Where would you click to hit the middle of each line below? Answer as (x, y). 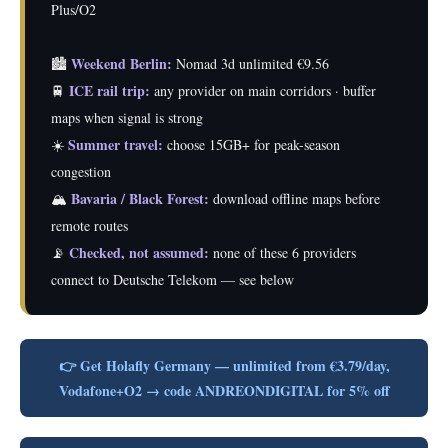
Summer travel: (115, 144)
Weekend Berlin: (121, 63)
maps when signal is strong (127, 117)
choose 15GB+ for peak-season (251, 144)
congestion (81, 171)
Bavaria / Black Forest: (140, 198)
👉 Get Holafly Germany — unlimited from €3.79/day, (224, 365)
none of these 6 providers (282, 252)
